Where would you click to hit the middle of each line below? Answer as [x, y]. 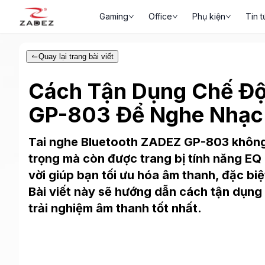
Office [160, 16]
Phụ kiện [209, 16]
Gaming [114, 16]
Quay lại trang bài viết [76, 56]
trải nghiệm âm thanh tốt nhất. [115, 208]
